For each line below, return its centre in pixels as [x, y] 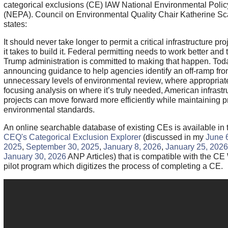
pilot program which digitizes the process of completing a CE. [113, 166]
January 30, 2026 [35, 157]
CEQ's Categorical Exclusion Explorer [72, 137]
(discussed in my [173, 137]
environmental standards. [49, 110]
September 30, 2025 [62, 147]
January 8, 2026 [132, 147]
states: [15, 24]
